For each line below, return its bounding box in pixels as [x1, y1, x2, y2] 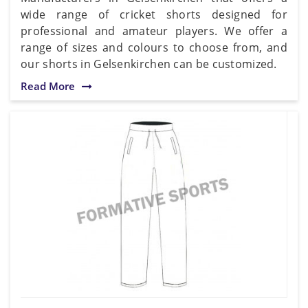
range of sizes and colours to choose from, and [21, 39, 287, 55]
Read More [21, 78, 75, 93]
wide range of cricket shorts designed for [21, 6, 287, 22]
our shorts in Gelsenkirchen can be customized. [21, 56, 277, 71]
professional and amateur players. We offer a [21, 23, 287, 38]
